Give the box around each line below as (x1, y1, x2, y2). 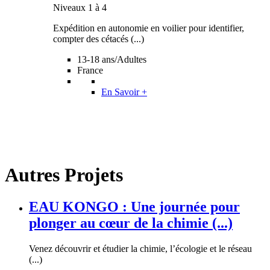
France (77, 65, 103, 76)
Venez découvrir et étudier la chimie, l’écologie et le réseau (29, 243, 252, 254)
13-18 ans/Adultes (77, 54, 146, 65)
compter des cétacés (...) (53, 34, 144, 45)
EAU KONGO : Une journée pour (29, 198, 240, 215)
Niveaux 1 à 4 (53, 2, 107, 13)
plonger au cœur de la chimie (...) (29, 215, 233, 231)
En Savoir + (101, 87, 147, 98)
